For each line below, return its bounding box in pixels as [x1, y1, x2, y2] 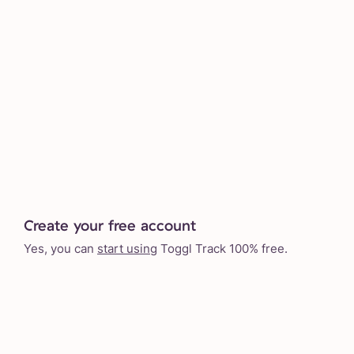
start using [97, 240, 157, 256]
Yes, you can [24, 240, 97, 256]
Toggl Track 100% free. [157, 240, 288, 256]
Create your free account [24, 215, 196, 235]
